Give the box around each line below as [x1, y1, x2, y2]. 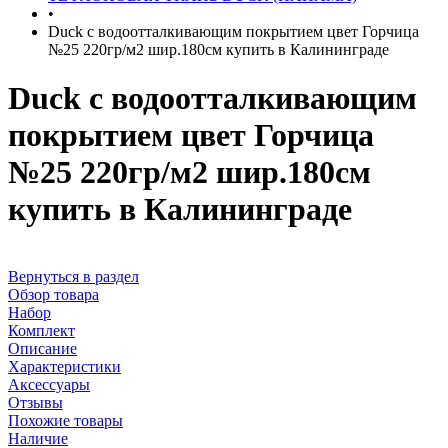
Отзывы [8, 393, 63, 411]
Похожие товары [8, 411, 123, 429]
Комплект [8, 321, 75, 339]
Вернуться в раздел [8, 267, 139, 285]
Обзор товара [8, 285, 99, 303]
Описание [8, 339, 77, 357]
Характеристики [8, 357, 121, 375]
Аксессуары [8, 375, 90, 393]
